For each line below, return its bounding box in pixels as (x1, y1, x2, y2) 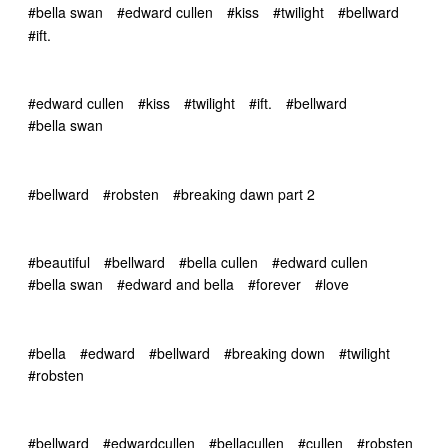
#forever (248, 274, 301, 295)
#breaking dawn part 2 (173, 183, 315, 204)
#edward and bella (117, 274, 234, 295)
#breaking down (224, 342, 325, 363)
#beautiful (28, 251, 90, 272)
